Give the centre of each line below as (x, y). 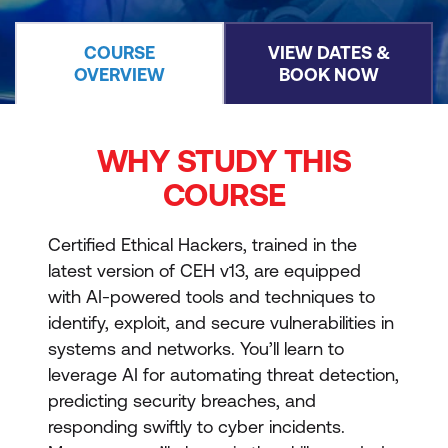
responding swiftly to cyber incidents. (196, 426)
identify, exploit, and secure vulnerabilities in (221, 322)
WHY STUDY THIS (224, 160)
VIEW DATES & (328, 52)
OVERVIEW (119, 74)
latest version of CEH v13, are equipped (204, 270)
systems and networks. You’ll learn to (196, 348)
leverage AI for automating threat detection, (223, 374)
